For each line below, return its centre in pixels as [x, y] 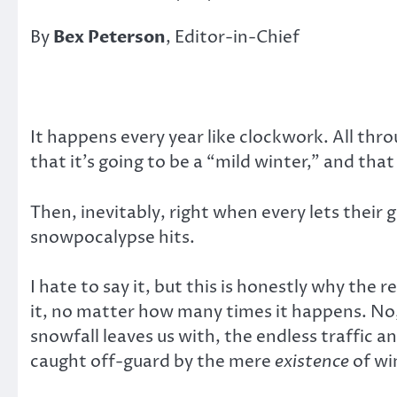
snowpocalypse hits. [113, 237]
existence [312, 362]
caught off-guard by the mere [152, 362]
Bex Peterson [109, 38]
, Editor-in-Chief [233, 38]
